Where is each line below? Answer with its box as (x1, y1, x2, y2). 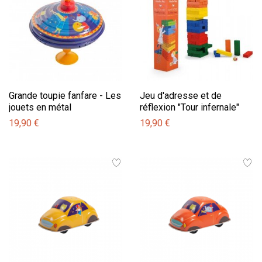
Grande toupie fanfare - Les (9, 89, 121, 101)
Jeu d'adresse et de (140, 89, 222, 101)
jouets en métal (9, 101, 71, 113)
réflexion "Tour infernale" (140, 101, 239, 113)
